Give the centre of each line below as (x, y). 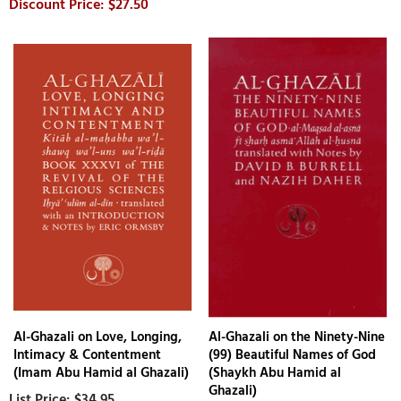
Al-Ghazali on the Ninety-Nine (297, 337)
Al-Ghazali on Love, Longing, (98, 337)
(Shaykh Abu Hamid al (275, 372)
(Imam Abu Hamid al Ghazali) (101, 372)
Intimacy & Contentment (87, 354)
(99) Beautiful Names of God (293, 354)
